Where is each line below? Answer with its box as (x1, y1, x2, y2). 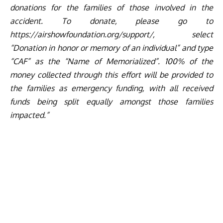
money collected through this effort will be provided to (10, 70, 213, 80)
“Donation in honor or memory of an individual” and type (10, 43, 213, 53)
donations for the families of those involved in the (10, 2, 213, 13)
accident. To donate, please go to (10, 16, 213, 26)
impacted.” (10, 110, 49, 120)
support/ (122, 29, 153, 40)
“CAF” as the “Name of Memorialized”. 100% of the (10, 56, 213, 67)
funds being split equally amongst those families (10, 97, 213, 107)
